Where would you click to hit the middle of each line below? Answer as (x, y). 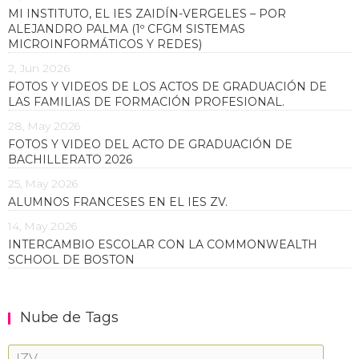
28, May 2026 (44, 125)
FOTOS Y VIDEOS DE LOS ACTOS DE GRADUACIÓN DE (167, 86)
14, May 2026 (43, 226)
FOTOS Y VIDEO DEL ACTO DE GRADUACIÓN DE (150, 144)
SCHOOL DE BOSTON (71, 259)
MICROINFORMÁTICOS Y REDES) (108, 44)
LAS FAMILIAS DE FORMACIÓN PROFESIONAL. (146, 101)
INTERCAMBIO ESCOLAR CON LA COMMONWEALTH (163, 244)
